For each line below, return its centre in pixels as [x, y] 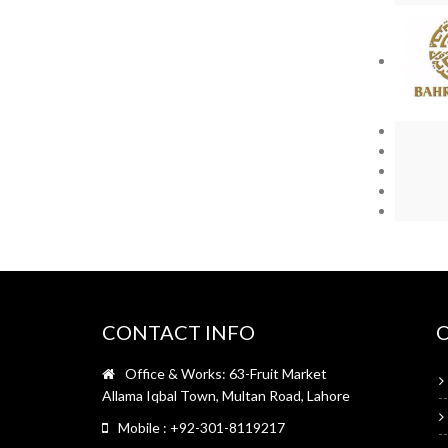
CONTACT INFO [178, 331]
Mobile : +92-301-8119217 [201, 427]
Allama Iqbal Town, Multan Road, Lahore [226, 395]
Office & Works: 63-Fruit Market [226, 373]
